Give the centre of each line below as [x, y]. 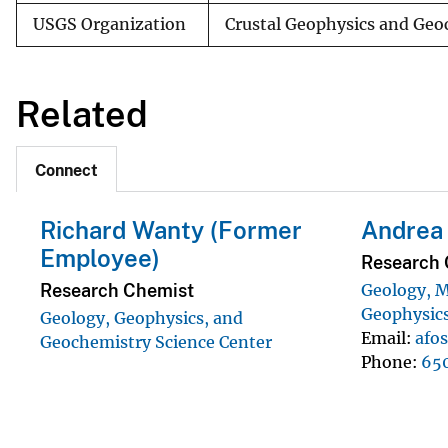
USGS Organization [109, 24]
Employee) [100, 258]
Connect [66, 171]
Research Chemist [117, 290]
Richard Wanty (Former [171, 230]
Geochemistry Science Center [156, 341]
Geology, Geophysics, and [141, 317]
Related [82, 113]
